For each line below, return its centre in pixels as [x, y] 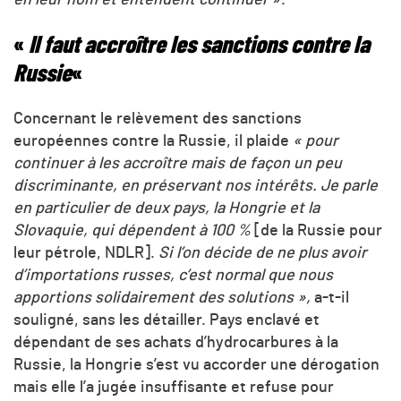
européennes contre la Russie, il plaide [153, 141]
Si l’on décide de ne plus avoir [261, 253]
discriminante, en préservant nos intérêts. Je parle [196, 186]
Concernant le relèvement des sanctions [158, 119]
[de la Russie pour [318, 230]
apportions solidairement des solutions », [162, 298]
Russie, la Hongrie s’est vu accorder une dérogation [196, 365]
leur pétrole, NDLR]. [84, 253]
